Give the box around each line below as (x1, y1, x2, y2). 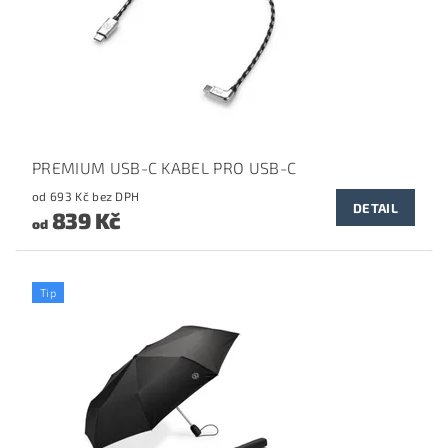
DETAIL (353, 199, 398, 216)
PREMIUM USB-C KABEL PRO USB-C (32, 158, 297, 177)
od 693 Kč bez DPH (92, 189, 140, 203)
